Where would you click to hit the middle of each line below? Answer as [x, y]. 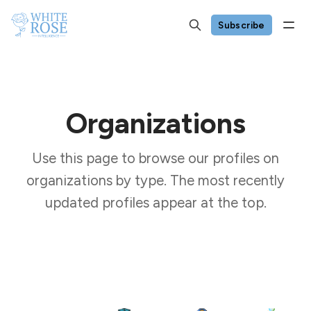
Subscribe [242, 25]
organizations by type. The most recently [155, 180]
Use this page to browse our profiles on [155, 158]
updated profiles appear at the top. [155, 203]
